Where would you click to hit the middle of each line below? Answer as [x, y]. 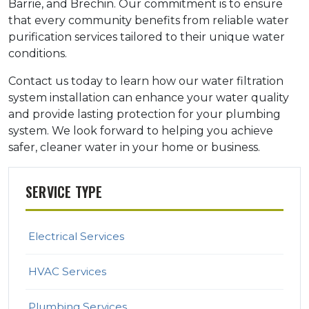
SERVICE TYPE [64, 192]
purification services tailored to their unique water [147, 37]
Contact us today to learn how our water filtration [146, 81]
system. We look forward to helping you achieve [141, 131]
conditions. [38, 54]
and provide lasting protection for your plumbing [144, 114]
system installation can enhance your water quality [149, 98]
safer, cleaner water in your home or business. [134, 148]
